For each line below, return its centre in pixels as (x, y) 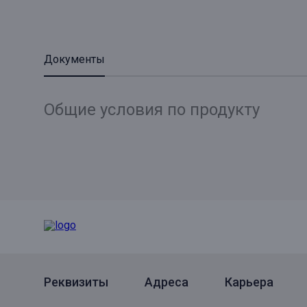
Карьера (249, 282)
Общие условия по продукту (152, 110)
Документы (74, 59)
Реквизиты (76, 282)
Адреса (167, 282)
